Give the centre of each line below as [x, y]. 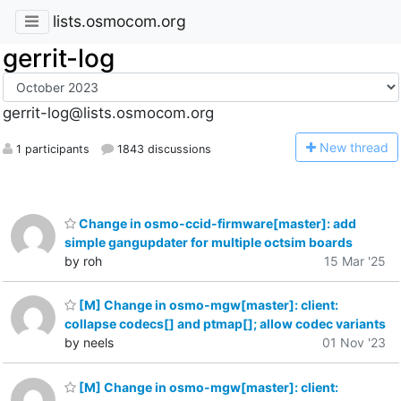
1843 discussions [162, 149]
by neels [89, 343]
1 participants [51, 149]
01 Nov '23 [354, 343]
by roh [83, 260]
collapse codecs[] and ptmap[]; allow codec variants [225, 324]
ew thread [358, 147]
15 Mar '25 [355, 260]
